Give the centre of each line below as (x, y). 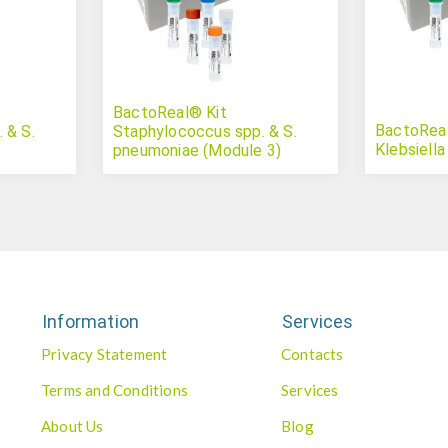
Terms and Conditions (114, 390)
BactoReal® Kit (170, 113)
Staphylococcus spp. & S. (205, 132)
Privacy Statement (104, 354)
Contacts (312, 354)
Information (91, 322)
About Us (72, 426)
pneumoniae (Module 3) (197, 151)
